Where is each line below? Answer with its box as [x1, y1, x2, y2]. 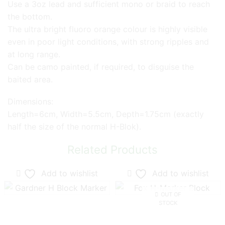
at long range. [8, 49, 60, 60]
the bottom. [8, 12, 52, 22]
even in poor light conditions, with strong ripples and [8, 37, 209, 47]
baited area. [8, 74, 53, 85]
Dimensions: [8, 96, 53, 106]
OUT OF [161, 190, 181, 198]
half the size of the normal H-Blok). [8, 121, 141, 132]
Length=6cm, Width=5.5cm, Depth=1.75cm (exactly [8, 108, 204, 119]
